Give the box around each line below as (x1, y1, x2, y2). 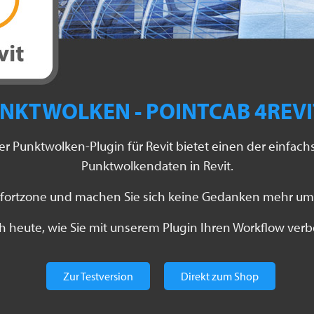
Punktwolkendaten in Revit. (81, 157, 233, 175)
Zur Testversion (63, 269, 133, 284)
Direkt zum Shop (181, 269, 259, 284)
